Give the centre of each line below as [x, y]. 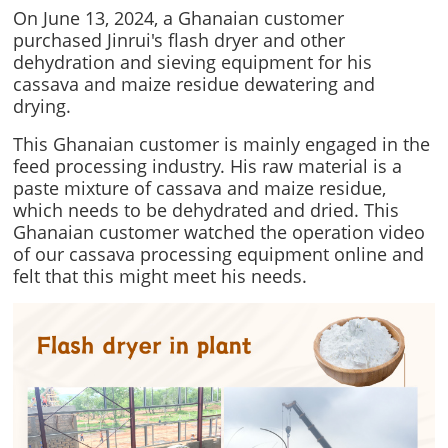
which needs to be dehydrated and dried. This [206, 210]
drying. [42, 106]
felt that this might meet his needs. [160, 276]
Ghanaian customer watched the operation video [219, 232]
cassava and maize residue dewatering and [194, 84]
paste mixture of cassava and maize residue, [200, 188]
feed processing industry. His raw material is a [208, 166]
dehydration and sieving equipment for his [193, 62]
